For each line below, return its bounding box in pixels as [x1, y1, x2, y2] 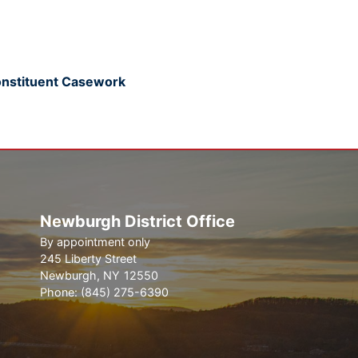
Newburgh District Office [39, 212, 235, 232]
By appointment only [39, 235, 150, 249]
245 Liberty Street [39, 252, 137, 266]
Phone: [39, 285, 81, 300]
